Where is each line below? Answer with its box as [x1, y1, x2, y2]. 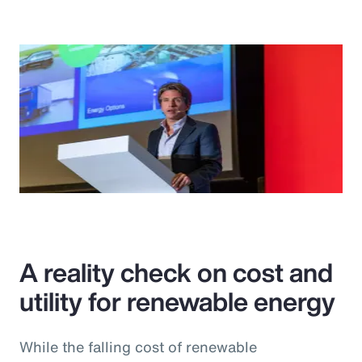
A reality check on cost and [19, 252, 333, 292]
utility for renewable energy [19, 281, 335, 321]
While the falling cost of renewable [19, 335, 257, 357]
